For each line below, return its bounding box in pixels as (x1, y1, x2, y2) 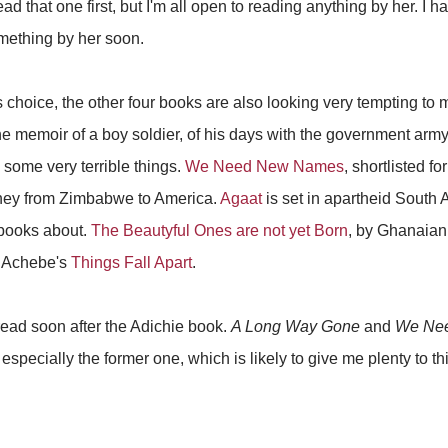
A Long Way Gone (231, 318, 360, 336)
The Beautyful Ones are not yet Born (91, 222, 348, 240)
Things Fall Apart (71, 254, 192, 272)
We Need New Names (185, 158, 344, 176)
